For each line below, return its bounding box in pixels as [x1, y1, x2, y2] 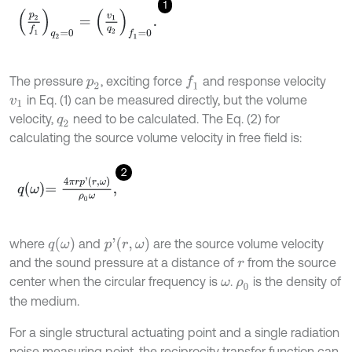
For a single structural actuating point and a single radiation [9, 325, 339, 340]
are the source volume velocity [149, 236, 324, 251]
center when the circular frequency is [9, 274, 221, 289]
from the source [244, 255, 336, 270]
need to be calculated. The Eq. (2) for [70, 112, 280, 126]
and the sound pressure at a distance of [9, 255, 237, 270]
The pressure [9, 74, 86, 89]
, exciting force [101, 74, 186, 89]
